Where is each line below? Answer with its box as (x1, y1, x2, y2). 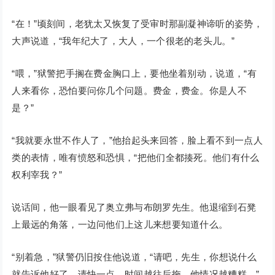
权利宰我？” (12, 169, 63, 180)
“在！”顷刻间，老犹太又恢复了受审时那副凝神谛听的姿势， (12, 18, 263, 29)
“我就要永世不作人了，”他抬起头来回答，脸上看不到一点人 (12, 135, 263, 146)
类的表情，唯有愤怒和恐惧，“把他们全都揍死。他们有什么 (12, 152, 260, 163)
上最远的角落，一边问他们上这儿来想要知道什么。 (12, 219, 228, 230)
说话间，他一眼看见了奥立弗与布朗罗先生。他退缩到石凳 (12, 202, 257, 213)
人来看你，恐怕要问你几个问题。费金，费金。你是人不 (12, 85, 247, 96)
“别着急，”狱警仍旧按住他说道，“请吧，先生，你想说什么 (12, 252, 257, 263)
